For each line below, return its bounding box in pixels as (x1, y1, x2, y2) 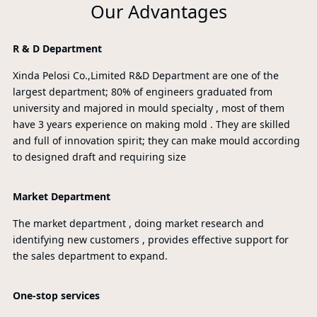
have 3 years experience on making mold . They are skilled (12, 117, 290, 132)
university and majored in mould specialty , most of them (12, 101, 284, 115)
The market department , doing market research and (12, 217, 264, 231)
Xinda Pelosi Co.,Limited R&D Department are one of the (12, 69, 279, 83)
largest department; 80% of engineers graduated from (12, 85, 272, 99)
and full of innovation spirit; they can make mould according (12, 134, 300, 148)
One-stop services (12, 289, 100, 303)
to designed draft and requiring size (12, 150, 186, 164)
